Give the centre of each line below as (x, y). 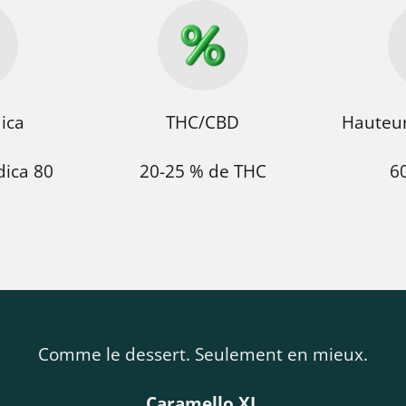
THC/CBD (203, 122)
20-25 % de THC (203, 171)
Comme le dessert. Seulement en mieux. (203, 354)
